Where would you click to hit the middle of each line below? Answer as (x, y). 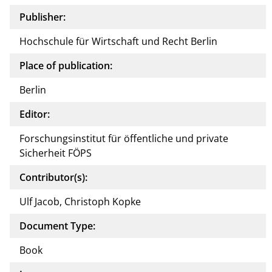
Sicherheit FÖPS (56, 153)
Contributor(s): (53, 177)
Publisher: (42, 17)
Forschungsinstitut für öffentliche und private (124, 138)
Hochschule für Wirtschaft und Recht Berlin (118, 41)
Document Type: (57, 226)
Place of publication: (66, 65)
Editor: (35, 114)
